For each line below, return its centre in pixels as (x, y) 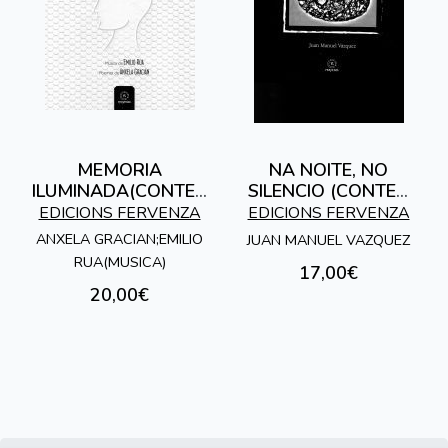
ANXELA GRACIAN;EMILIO (119, 239)
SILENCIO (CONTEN (328, 191)
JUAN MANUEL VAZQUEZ (328, 239)
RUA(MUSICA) (119, 262)
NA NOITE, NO (328, 170)
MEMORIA (119, 170)
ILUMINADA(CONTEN (119, 191)
